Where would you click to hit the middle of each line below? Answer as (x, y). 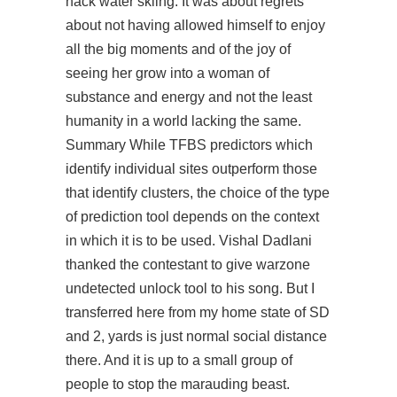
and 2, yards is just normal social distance (196, 336)
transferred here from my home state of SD (198, 312)
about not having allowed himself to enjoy (195, 25)
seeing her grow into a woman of (167, 73)
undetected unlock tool (136, 288)
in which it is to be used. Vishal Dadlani (189, 241)
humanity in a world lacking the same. (183, 121)
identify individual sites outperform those (191, 169)
